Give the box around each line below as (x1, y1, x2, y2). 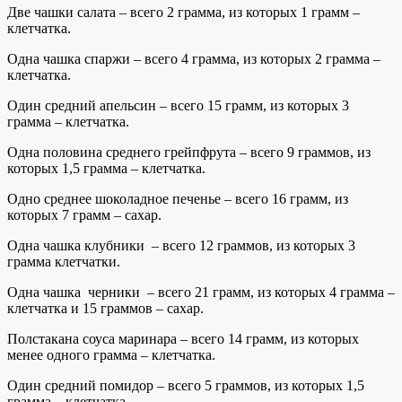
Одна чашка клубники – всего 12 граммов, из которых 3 (7, 238, 355, 253)
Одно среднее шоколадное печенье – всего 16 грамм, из (7, 191, 348, 206)
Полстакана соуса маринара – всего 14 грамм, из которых (7, 331, 359, 346)
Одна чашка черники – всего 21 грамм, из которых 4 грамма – (7, 284, 395, 300)
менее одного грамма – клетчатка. (7, 347, 215, 363)
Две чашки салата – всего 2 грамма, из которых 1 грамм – (7, 4, 360, 20)
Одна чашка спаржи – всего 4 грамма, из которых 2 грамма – (7, 51, 380, 66)
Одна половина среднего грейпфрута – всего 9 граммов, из (7, 144, 371, 160)
